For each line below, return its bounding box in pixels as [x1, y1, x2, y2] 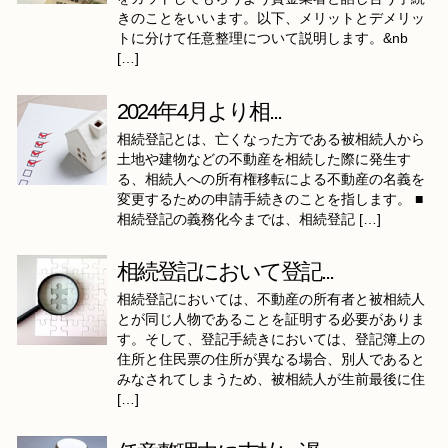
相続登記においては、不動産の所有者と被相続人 [117, 292, 425, 307]
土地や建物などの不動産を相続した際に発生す [117, 151, 411, 167]
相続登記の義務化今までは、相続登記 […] [117, 211, 381, 227]
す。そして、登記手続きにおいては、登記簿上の [117, 332, 425, 347]
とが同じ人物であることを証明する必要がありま [117, 312, 425, 327]
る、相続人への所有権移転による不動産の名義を [117, 171, 425, 187]
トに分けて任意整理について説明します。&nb [117, 31, 408, 46]
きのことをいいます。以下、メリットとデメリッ [117, 11, 425, 26]
